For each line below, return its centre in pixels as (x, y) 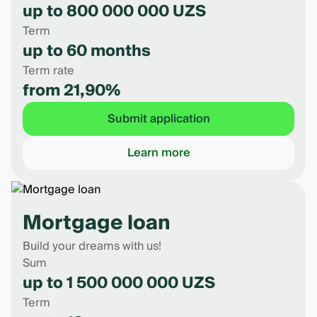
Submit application (158, 119)
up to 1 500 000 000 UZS (119, 283)
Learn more (158, 153)
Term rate (48, 71)
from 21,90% (71, 91)
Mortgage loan (97, 223)
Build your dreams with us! (92, 246)
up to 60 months (87, 51)
